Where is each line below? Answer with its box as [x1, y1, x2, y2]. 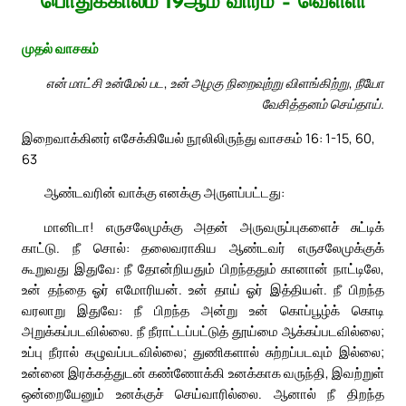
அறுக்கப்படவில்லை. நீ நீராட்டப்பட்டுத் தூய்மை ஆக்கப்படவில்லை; [22, 322, 384, 341]
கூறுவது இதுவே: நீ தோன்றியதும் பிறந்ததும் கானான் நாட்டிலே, [22, 259, 384, 278]
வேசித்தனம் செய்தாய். [262, 93, 384, 112]
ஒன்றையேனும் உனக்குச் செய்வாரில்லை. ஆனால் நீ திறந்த [22, 384, 384, 403]
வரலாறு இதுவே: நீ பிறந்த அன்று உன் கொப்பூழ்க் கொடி [22, 301, 384, 320]
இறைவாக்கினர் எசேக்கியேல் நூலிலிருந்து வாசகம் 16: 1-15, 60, [22, 128, 375, 147]
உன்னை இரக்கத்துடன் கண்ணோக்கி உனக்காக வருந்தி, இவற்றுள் [22, 363, 384, 382]
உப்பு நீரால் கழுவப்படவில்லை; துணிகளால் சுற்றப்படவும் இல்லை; [22, 343, 384, 362]
